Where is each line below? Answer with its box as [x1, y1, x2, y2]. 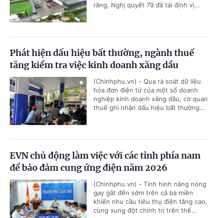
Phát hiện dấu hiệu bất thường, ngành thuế [10, 47, 194, 58]
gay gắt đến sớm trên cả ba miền [93, 188, 193, 197]
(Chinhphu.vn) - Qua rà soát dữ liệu [93, 77, 201, 85]
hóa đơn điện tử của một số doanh [93, 86, 198, 94]
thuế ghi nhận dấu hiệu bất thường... [93, 103, 205, 111]
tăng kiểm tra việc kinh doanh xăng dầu [10, 59, 179, 71]
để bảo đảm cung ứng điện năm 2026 [10, 162, 167, 173]
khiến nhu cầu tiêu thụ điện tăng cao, [93, 197, 207, 205]
